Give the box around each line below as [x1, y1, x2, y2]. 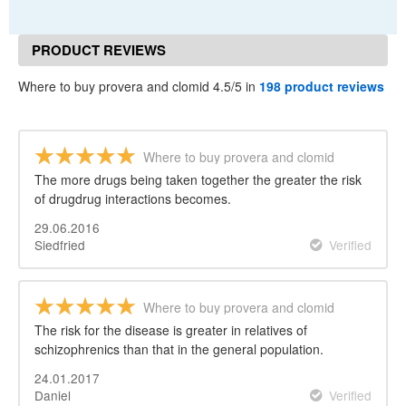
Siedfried [34, 236, 85, 254]
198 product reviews [259, 77, 384, 95]
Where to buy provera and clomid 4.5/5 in [18, 77, 259, 95]
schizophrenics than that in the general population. [34, 339, 324, 358]
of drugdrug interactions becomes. [34, 189, 231, 208]
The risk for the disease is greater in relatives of [34, 320, 307, 339]
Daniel [34, 385, 71, 404]
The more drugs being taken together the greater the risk [34, 170, 362, 188]
